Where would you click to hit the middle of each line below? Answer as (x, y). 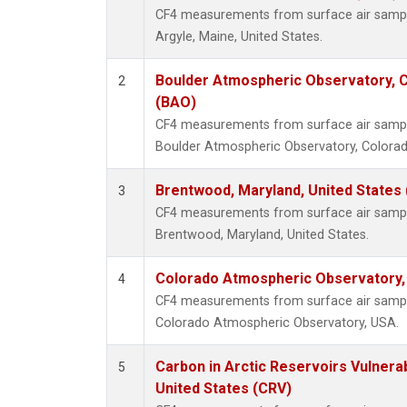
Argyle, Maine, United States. (239, 37)
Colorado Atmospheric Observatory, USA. (277, 323)
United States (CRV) (223, 389)
